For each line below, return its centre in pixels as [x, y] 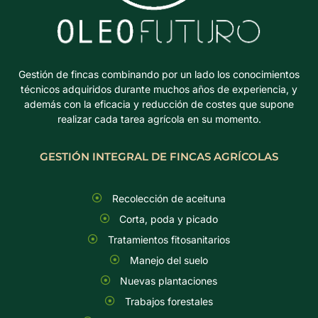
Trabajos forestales [169, 301]
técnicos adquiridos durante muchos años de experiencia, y [159, 89]
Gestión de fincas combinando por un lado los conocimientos [159, 74]
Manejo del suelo [169, 260]
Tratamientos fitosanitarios [169, 239]
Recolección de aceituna [169, 198]
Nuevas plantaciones [169, 280]
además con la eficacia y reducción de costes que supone [159, 104]
